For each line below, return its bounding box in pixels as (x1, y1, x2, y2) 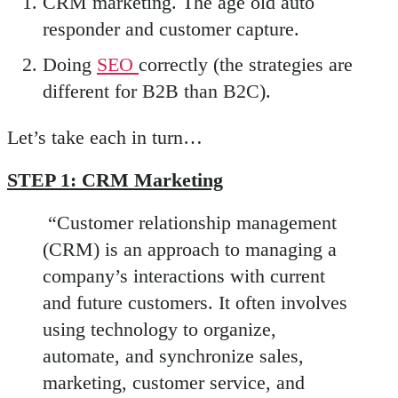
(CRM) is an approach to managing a (43, 238, 337, 260)
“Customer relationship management (43, 211, 337, 234)
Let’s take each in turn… (7, 126, 203, 148)
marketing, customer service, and (43, 371, 305, 394)
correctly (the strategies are (139, 53, 353, 76)
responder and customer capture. (43, 18, 299, 40)
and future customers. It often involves (43, 291, 347, 314)
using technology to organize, (43, 318, 276, 340)
